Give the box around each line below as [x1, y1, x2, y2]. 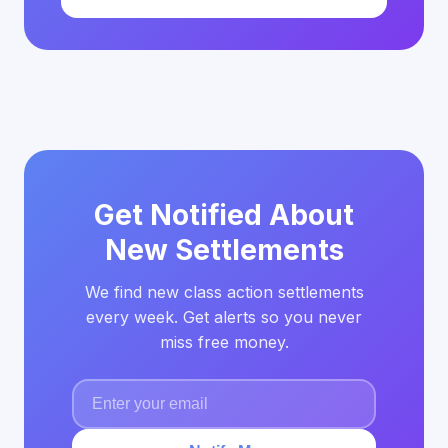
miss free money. [159, 332, 289, 353]
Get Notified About [94, 198, 354, 233]
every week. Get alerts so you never [86, 307, 362, 328]
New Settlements [104, 233, 344, 268]
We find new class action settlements [84, 282, 364, 303]
